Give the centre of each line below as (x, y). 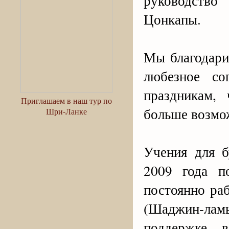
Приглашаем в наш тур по (66, 100)
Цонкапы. (172, 19)
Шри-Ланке (66, 111)
